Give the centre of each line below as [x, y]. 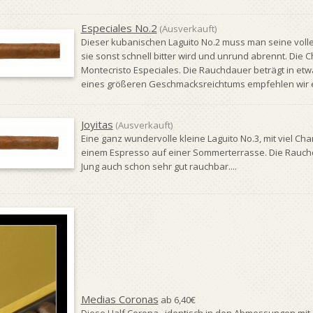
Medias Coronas [119, 299]
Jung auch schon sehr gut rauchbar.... [159, 166]
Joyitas [97, 124]
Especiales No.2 [119, 28]
